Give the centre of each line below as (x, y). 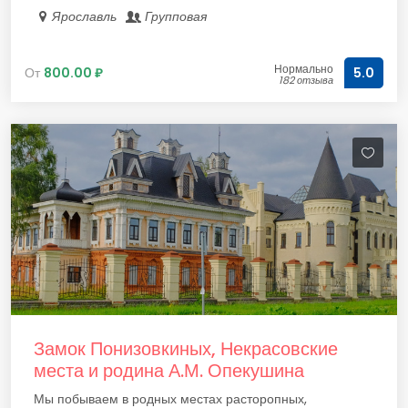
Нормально (304, 69)
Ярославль (87, 16)
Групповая (176, 16)
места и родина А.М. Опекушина (169, 371)
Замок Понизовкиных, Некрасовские (186, 349)
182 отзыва (306, 80)
